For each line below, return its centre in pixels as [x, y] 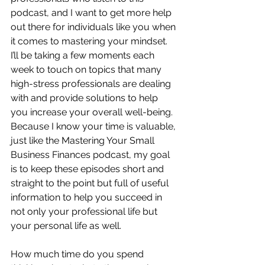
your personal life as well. [66, 226]
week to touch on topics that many [87, 70]
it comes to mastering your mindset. [91, 41]
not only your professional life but [85, 211]
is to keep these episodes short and [88, 169]
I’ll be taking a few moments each [84, 55]
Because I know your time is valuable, [94, 126]
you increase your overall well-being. [94, 112]
